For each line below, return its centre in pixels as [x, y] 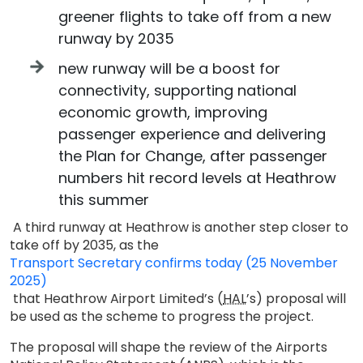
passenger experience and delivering [192, 134]
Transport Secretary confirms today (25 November [174, 263]
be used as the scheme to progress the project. [165, 316]
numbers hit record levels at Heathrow [197, 178]
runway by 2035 [118, 38]
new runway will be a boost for [169, 68]
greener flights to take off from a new [195, 17]
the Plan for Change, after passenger [193, 156]
